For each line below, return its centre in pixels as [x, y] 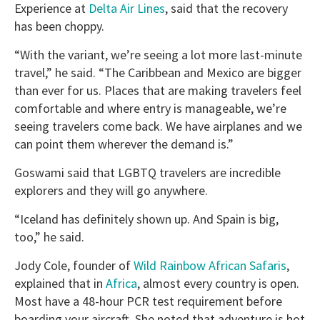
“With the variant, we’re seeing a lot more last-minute [158, 55]
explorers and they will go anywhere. [111, 191]
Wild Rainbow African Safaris [210, 266]
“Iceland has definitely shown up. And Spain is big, [146, 219]
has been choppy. [59, 26]
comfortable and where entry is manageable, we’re [150, 109]
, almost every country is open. [218, 284]
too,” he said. [49, 237]
